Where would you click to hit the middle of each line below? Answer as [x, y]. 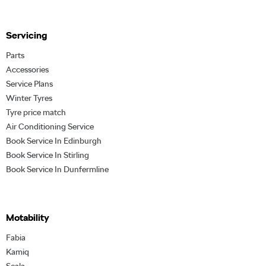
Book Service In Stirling [47, 155]
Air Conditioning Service [50, 126]
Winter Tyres [29, 98]
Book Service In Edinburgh [54, 140]
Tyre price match [36, 112]
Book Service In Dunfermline [57, 169]
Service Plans [29, 83]
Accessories [27, 69]
